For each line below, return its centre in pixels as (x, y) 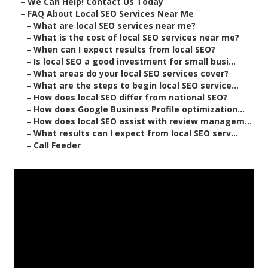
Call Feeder (57, 145)
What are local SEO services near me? (115, 26)
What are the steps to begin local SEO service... (136, 86)
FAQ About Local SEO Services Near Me (111, 14)
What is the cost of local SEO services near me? (136, 38)
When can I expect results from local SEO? (124, 50)
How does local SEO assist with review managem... (143, 121)
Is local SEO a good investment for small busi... (135, 62)
